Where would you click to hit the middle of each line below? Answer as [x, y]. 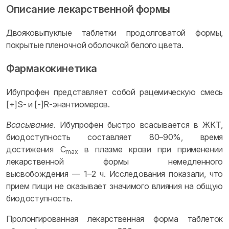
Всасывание [30, 125]
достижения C [36, 149]
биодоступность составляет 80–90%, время [114, 137]
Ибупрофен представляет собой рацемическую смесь [114, 92]
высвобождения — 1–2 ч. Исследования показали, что [114, 174]
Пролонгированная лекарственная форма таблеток [114, 219]
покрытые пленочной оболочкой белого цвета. [95, 45]
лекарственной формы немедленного [114, 162]
